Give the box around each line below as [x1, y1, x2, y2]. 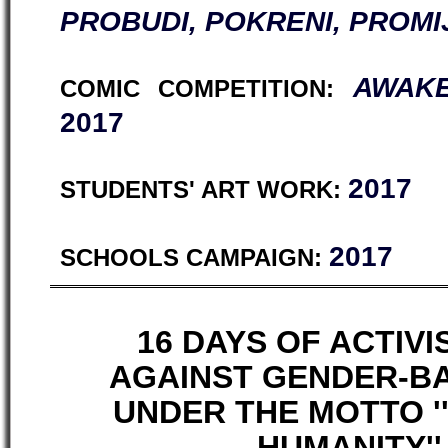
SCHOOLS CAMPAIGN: [60, 245, 329, 271]
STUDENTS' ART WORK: [60, 177, 348, 203]
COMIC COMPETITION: [60, 76, 334, 102]
